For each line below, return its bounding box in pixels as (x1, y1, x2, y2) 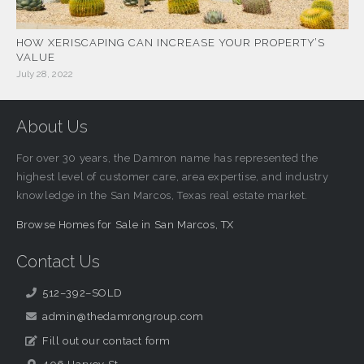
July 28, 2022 (15, 68, 73, 80)
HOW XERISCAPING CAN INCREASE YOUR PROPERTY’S (15, 37, 325, 50)
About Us (15, 117, 88, 137)
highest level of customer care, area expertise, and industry (15, 171, 329, 184)
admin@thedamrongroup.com (42, 310, 204, 323)
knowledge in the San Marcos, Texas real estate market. (15, 189, 308, 202)
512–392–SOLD (42, 286, 123, 299)
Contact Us (15, 251, 100, 271)
